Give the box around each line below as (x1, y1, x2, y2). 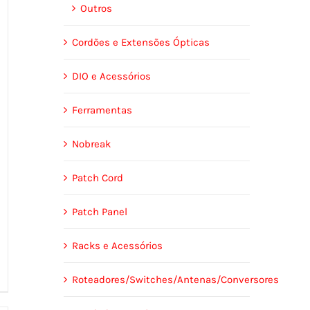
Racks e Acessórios (71, 239, 163, 252)
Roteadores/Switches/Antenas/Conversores (71, 273, 279, 286)
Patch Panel (71, 205, 127, 218)
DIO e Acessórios (71, 69, 151, 82)
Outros (80, 1, 112, 15)
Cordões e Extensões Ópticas (71, 35, 210, 48)
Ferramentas (71, 103, 132, 116)
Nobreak (71, 137, 111, 150)
